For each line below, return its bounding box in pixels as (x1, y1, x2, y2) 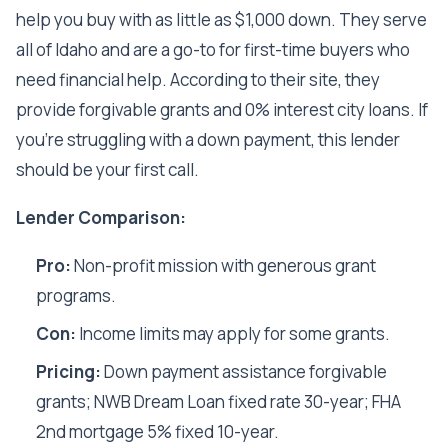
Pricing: (36, 360, 101, 384)
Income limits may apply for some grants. (76, 322, 390, 346)
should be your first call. (16, 158, 199, 182)
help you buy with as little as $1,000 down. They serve (16, 8, 427, 32)
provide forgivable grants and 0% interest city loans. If (16, 98, 428, 122)
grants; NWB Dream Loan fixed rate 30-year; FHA (36, 390, 401, 414)
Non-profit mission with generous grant (71, 254, 376, 278)
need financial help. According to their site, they (16, 68, 380, 92)
